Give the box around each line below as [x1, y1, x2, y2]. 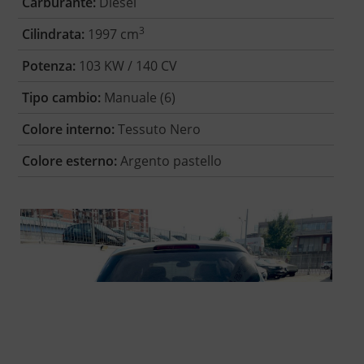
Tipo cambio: [21, 89, 101, 107]
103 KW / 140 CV [75, 57, 177, 76]
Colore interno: [21, 120, 115, 139]
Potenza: [21, 57, 76, 76]
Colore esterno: [21, 152, 117, 171]
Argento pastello [116, 152, 222, 171]
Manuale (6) [100, 89, 175, 107]
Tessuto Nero [114, 120, 201, 139]
